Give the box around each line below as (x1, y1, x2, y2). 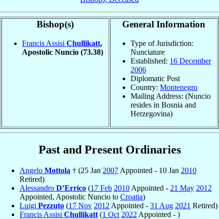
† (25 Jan (70, 166, 103, 175)
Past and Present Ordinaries (38, 143, 181, 156)
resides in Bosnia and (131, 100, 196, 109)
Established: (131, 56, 170, 65)
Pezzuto (38, 201, 64, 210)
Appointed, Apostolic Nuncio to (20, 192, 120, 201)
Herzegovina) (131, 109, 173, 118)
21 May (170, 183, 194, 192)
